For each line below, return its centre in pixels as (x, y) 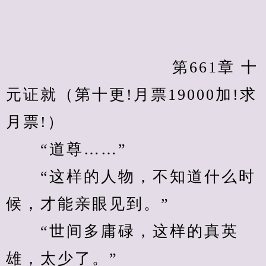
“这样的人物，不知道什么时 (131, 177)
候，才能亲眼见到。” (88, 204)
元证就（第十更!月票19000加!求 (132, 95)
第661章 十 (59, 67)
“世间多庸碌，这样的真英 (122, 231)
